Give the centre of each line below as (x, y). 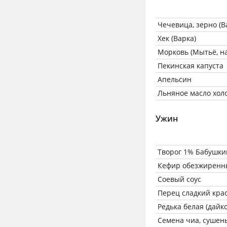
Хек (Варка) (177, 38)
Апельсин (175, 79)
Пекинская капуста (191, 66)
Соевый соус (179, 179)
